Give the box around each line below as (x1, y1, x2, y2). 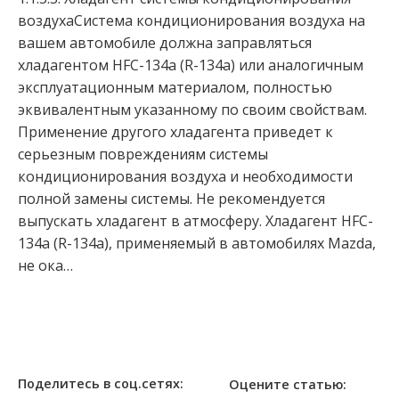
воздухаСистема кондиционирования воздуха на (18, 11, 365, 31)
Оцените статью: (229, 375, 346, 393)
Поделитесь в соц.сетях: (18, 374, 183, 392)
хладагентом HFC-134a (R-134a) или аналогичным (18, 55, 363, 76)
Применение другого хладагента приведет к (18, 122, 333, 142)
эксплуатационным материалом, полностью (18, 77, 332, 98)
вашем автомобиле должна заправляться (18, 33, 312, 53)
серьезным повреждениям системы (18, 144, 268, 165)
